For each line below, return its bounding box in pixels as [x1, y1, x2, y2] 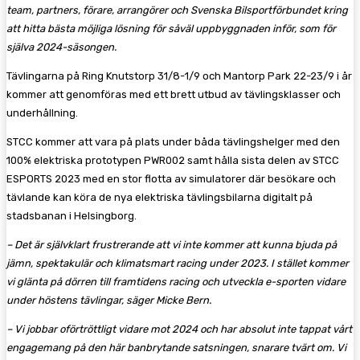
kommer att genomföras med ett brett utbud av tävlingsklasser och [6, 88, 341, 100]
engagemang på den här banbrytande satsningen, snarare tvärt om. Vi [6, 341, 346, 354]
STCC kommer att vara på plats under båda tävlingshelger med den [6, 135, 340, 148]
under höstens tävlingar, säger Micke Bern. [6, 293, 214, 306]
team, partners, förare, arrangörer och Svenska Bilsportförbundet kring [6, 3, 348, 16]
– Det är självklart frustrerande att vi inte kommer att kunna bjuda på [6, 238, 337, 251]
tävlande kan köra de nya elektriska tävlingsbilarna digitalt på [6, 190, 313, 203]
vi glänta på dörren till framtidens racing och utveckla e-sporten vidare [6, 275, 346, 288]
